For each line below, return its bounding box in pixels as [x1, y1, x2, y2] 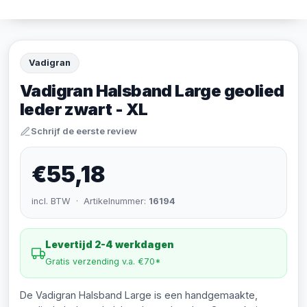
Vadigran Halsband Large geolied [20, 81, 284, 101]
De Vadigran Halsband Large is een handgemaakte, [20, 289, 258, 301]
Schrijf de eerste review [31, 125, 137, 136]
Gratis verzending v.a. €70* [45, 256, 161, 267]
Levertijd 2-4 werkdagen [45, 238, 174, 250]
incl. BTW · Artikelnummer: [32, 196, 149, 206]
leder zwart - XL [20, 99, 148, 119]
